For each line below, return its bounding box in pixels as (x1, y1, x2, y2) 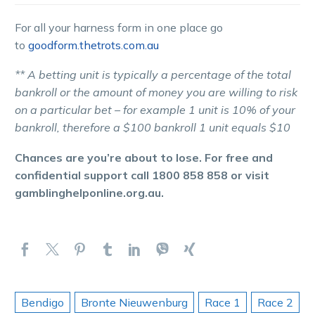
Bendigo (21, 295, 64, 310)
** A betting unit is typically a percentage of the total (15, 67, 291, 82)
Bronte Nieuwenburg (81, 295, 188, 310)
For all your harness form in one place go (15, 20, 223, 34)
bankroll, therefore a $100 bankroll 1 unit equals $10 (15, 120, 290, 135)
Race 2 (257, 295, 293, 310)
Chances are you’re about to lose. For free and (15, 150, 273, 165)
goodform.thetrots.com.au (28, 37, 162, 52)
